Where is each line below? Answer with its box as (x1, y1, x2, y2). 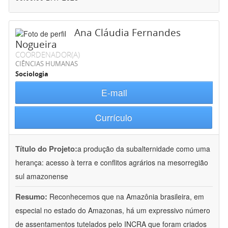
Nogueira (15, 38, 57, 51)
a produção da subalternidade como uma (77, 144, 210, 154)
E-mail (101, 86, 127, 99)
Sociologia (15, 69, 48, 79)
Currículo (95, 111, 132, 124)
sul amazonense (15, 171, 68, 182)
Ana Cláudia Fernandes (74, 26, 181, 40)
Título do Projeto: (15, 143, 77, 155)
